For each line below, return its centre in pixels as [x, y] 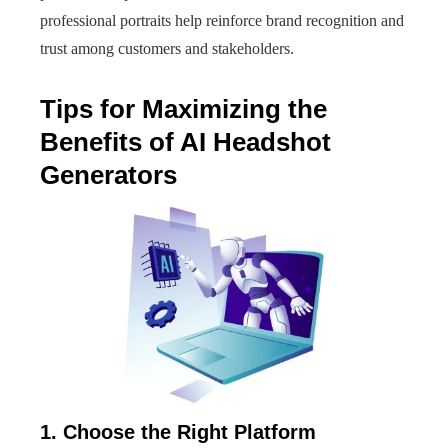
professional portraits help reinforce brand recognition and [222, 20]
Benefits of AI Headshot [185, 142]
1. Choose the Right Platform [178, 432]
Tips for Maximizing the [183, 109]
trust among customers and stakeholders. [167, 48]
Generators [108, 175]
